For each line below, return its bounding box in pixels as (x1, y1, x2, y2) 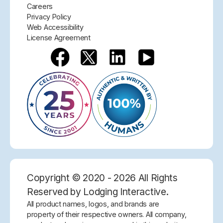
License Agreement (27, 33, 91, 42)
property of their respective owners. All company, (27, 210, 187, 219)
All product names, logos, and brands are (27, 199, 159, 208)
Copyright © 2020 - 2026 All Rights (27, 171, 178, 184)
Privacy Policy (27, 12, 71, 21)
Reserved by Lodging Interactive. (27, 185, 169, 198)
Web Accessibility (27, 23, 84, 32)
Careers (27, 2, 53, 11)
